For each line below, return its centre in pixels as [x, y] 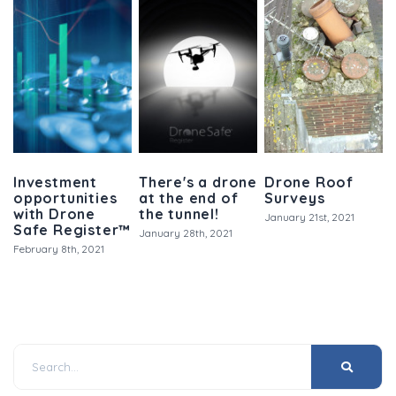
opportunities [65, 198]
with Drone [55, 213]
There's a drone [198, 182]
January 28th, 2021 [186, 232]
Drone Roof [309, 182]
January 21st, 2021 [309, 217]
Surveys [295, 198]
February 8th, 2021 [59, 248]
